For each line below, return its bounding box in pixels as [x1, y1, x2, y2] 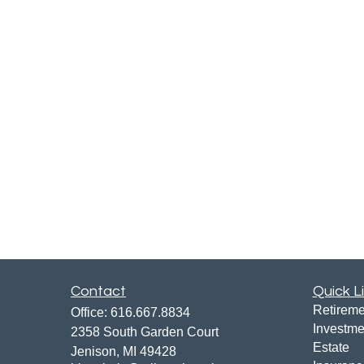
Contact [71, 283, 126, 299]
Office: [71, 305, 110, 319]
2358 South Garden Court [71, 324, 219, 339]
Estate [312, 340, 349, 354]
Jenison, [71, 344, 119, 358]
